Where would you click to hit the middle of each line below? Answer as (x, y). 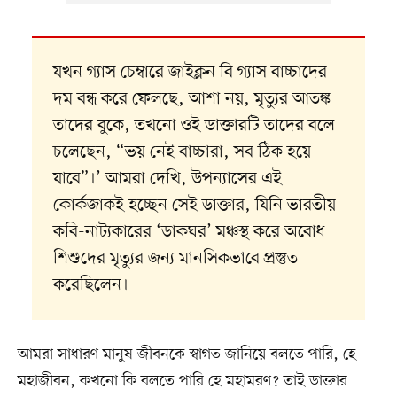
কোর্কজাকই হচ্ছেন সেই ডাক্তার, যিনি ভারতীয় (194, 206)
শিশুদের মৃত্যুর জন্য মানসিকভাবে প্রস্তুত (175, 259)
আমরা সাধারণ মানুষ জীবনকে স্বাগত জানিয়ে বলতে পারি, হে (187, 355)
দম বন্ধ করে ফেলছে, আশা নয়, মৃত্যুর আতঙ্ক (191, 100)
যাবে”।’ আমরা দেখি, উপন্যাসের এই (167, 179)
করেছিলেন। (90, 286)
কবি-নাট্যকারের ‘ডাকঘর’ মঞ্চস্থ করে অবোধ (189, 233)
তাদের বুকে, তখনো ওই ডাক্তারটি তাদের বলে (194, 126)
